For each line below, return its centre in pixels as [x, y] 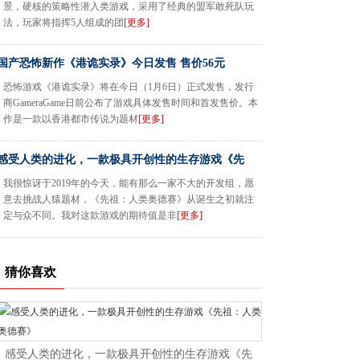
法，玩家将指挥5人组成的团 [63, 22]
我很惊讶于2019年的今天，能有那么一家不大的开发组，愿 [129, 183]
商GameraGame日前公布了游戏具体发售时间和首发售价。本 [131, 103]
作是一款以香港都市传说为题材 [71, 119]
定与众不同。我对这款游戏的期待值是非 [90, 215]
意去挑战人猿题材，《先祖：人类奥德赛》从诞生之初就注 [129, 199]
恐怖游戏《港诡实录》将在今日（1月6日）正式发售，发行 [129, 87]
